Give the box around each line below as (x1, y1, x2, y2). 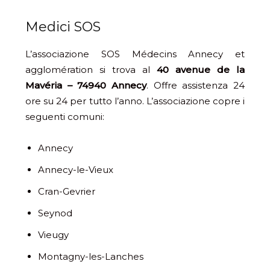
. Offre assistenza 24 (146, 80, 245, 92)
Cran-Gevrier (38, 186, 95, 198)
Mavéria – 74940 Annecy (25, 80, 146, 92)
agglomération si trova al (25, 64, 157, 76)
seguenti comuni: (25, 111, 104, 123)
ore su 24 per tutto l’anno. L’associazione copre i (25, 95, 245, 107)
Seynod (38, 207, 72, 219)
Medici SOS (25, 19, 101, 36)
